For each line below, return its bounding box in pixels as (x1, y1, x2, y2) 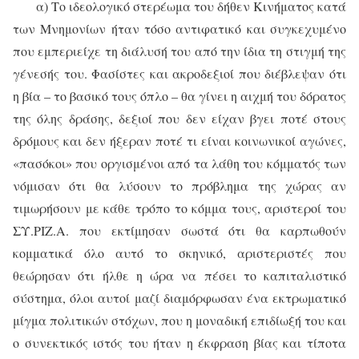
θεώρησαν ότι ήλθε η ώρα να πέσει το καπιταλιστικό (13, 267, 346, 284)
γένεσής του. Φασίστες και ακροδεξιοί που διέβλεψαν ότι (13, 65, 346, 82)
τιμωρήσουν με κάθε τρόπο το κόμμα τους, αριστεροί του (13, 200, 346, 216)
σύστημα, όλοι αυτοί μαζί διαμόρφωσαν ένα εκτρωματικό (13, 289, 346, 306)
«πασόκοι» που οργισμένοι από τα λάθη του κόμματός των (13, 155, 346, 171)
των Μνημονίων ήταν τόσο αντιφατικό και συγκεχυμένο (13, 20, 346, 37)
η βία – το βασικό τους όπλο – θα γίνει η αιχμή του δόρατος (13, 87, 346, 104)
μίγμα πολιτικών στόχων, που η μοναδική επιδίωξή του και (13, 312, 346, 329)
